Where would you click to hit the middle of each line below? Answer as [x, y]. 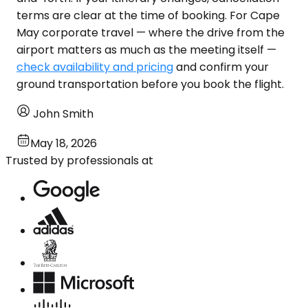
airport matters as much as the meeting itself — [146, 49]
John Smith [63, 113]
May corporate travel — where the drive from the [151, 32]
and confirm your [221, 67]
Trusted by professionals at [79, 160]
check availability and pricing [95, 67]
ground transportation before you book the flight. [150, 84]
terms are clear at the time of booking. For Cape [148, 15]
